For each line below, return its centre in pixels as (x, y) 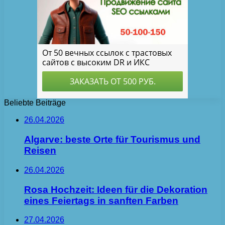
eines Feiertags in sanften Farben (101, 200)
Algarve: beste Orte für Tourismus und (112, 140)
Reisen (40, 151)
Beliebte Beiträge (35, 103)
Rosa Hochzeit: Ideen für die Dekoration (116, 189)
